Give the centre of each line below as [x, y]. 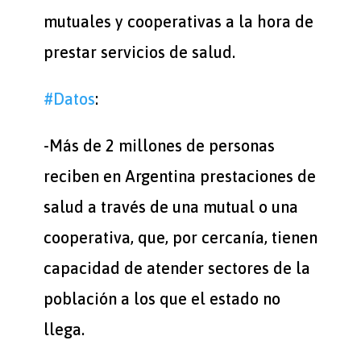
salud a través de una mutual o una [170, 207]
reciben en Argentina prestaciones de [179, 176]
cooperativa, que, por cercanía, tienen [180, 237]
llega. [64, 329]
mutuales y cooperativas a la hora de [178, 21]
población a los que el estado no [162, 299]
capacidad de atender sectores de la [176, 268]
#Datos [69, 99]
